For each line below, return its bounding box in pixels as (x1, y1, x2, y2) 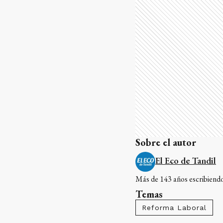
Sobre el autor (135, 135, 196, 149)
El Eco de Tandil (155, 154, 216, 166)
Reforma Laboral (142, 203, 207, 212)
